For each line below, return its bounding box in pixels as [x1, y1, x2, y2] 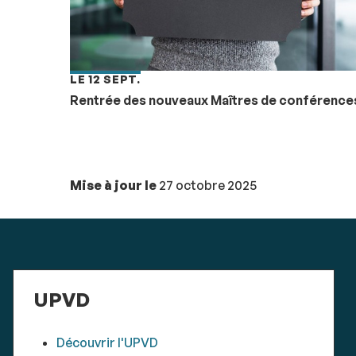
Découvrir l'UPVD [56, 334, 158, 350]
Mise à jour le [70, 176, 157, 193]
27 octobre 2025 [157, 176, 257, 193]
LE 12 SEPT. [70, 72, 141, 86]
